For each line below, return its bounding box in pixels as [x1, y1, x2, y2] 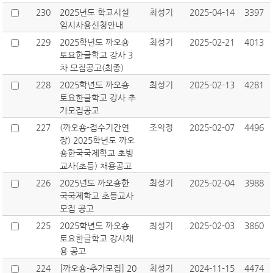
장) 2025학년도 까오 [60, 135, 135, 145]
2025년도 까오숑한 [60, 178, 130, 188]
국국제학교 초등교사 [60, 191, 134, 200]
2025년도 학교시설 [60, 7, 130, 17]
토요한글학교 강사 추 [60, 93, 136, 102]
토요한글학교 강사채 [60, 233, 134, 243]
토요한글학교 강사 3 [60, 50, 133, 60]
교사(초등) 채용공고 [60, 161, 132, 171]
